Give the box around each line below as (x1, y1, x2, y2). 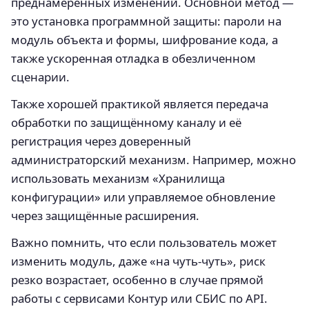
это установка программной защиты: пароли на (11, 12, 281, 29)
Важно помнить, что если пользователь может (11, 234, 277, 250)
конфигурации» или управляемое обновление (11, 188, 275, 205)
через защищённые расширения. (11, 207, 199, 223)
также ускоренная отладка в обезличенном (11, 50, 256, 66)
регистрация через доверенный (11, 132, 191, 149)
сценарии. (11, 68, 70, 85)
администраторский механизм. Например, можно (11, 151, 296, 168)
